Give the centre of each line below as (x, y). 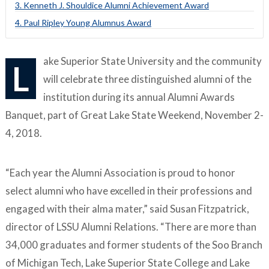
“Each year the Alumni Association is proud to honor (120, 173)
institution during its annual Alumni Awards (139, 97)
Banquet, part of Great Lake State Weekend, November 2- (134, 115)
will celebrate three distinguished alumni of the (148, 79)
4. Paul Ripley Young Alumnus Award (83, 22)
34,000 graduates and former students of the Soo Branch (134, 245)
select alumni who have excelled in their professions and (128, 191)
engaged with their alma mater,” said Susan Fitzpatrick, (127, 209)
